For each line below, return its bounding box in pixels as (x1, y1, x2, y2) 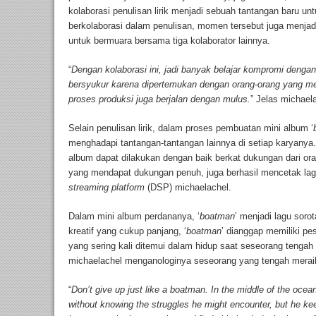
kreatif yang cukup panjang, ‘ (68, 226, 186, 237)
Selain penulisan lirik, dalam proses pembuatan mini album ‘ (68, 123, 313, 134)
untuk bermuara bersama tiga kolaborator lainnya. (68, 35, 273, 47)
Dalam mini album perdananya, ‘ (68, 211, 200, 222)
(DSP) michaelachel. (147, 182, 234, 193)
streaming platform (68, 182, 147, 193)
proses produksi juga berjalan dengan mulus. (68, 94, 250, 105)
